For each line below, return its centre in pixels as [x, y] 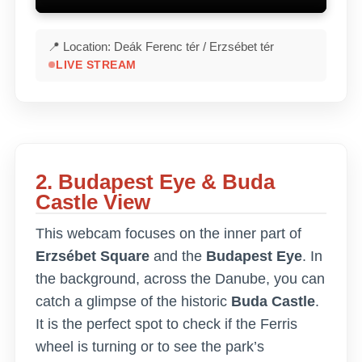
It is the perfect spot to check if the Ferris [166, 324]
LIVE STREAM [96, 65]
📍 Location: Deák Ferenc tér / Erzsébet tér [161, 46]
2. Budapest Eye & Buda [155, 181]
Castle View [93, 202]
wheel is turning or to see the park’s [150, 346]
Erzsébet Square [93, 256]
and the [178, 256]
